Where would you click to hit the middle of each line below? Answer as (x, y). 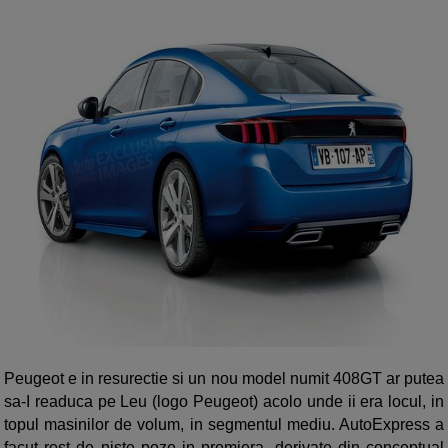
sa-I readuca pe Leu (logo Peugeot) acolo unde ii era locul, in (224, 402)
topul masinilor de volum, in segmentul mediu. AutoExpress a (224, 425)
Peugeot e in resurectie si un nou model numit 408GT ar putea (224, 379)
